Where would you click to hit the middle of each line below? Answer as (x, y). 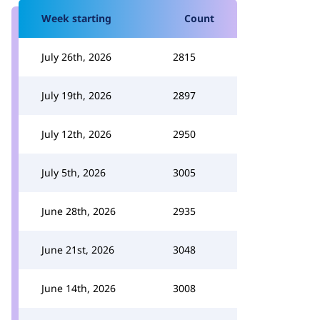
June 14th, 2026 (79, 288)
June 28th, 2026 (79, 211)
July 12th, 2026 (76, 134)
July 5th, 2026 (74, 172)
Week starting (76, 18)
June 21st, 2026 (78, 250)
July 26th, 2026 (76, 57)
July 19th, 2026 (76, 95)
